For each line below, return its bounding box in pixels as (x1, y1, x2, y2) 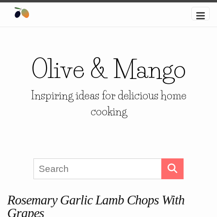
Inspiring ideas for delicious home (31, 89, 186, 102)
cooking (90, 105, 127, 118)
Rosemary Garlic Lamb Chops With (7, 193, 185, 208)
